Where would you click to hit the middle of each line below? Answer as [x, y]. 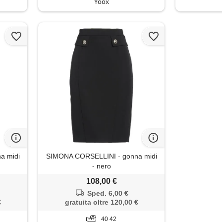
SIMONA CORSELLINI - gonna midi [101, 156]
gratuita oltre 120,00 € [101, 202]
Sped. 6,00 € [108, 194]
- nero [101, 166]
